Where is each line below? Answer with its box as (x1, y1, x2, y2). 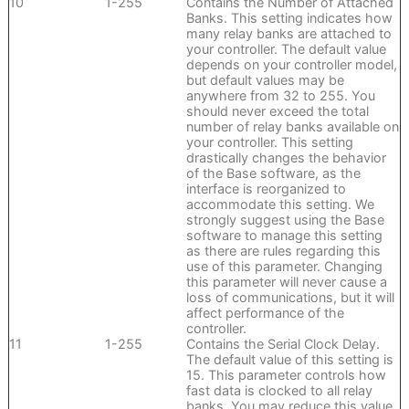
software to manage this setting (185, 227, 383, 244)
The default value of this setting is (185, 351, 393, 368)
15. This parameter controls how (185, 367, 386, 383)
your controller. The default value (185, 41, 386, 58)
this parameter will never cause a (185, 274, 387, 290)
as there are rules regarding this (185, 243, 381, 259)
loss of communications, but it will (185, 289, 394, 306)
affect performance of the (185, 305, 344, 321)
